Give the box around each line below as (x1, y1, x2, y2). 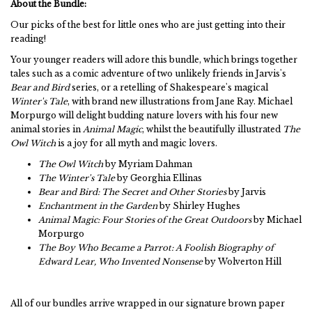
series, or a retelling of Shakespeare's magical (70, 82, 268, 93)
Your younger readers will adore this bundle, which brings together (10, 54, 297, 65)
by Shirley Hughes (159, 201, 240, 211)
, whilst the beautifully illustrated (142, 124, 283, 134)
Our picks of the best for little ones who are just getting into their (10, 19, 286, 30)
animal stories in (10, 124, 83, 134)
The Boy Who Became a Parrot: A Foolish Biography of (38, 242, 274, 253)
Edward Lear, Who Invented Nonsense (38, 256, 205, 267)
